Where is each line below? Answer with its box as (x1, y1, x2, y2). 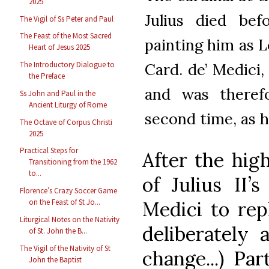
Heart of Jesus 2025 (29, 42, 91, 53)
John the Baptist (29, 254, 82, 265)
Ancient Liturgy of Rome (29, 99, 107, 110)
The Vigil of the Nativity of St (20, 243, 111, 253)
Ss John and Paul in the (20, 88, 96, 98)
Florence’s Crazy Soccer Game (20, 186, 118, 196)
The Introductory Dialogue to (20, 59, 115, 70)
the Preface (29, 71, 65, 82)
